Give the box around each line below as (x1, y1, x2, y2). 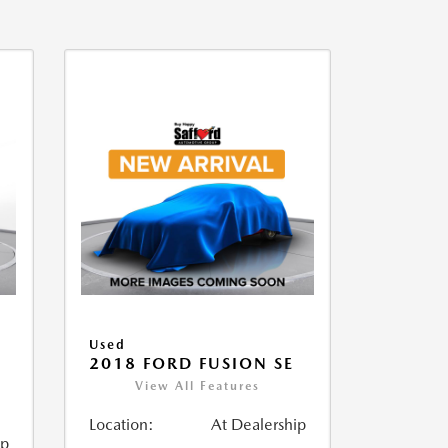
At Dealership (210, 415, 306, 435)
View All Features (134, 379, 260, 394)
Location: (88, 415, 154, 435)
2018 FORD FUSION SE (88, 354, 294, 374)
